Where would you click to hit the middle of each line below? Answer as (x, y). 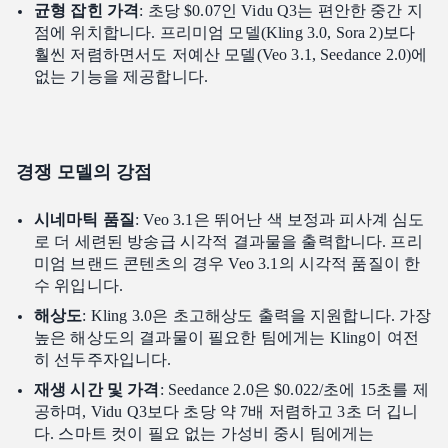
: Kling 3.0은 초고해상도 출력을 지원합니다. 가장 (257, 316)
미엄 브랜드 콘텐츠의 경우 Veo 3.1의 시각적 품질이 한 (227, 264)
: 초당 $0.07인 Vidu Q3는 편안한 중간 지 (281, 11)
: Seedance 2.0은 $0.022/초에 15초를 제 (294, 390)
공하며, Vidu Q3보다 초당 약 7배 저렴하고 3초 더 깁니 (226, 412)
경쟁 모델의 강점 (84, 172)
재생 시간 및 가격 (97, 390)
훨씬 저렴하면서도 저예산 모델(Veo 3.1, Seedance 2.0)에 (231, 55)
